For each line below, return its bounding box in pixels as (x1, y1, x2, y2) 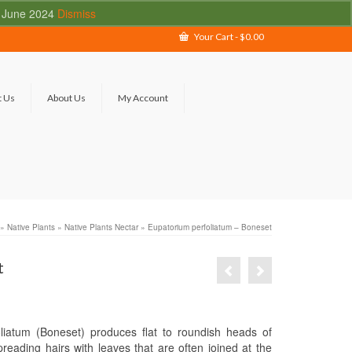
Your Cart (192, 31, 235, 42)
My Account (118, 91, 168, 104)
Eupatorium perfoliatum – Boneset (148, 221, 272, 233)
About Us (47, 91, 86, 104)
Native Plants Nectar (64, 221, 138, 233)
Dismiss (57, 5, 96, 21)
